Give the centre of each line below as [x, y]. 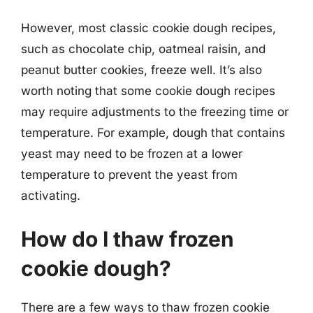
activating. [51, 196]
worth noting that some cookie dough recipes [148, 91]
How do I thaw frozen [128, 239]
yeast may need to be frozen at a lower [132, 154]
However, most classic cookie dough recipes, [148, 28]
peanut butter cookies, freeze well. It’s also [141, 70]
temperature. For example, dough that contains [153, 133]
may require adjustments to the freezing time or [155, 112]
